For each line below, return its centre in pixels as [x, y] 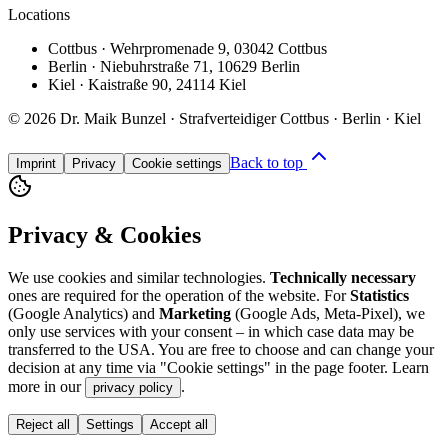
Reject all [43, 424]
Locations [39, 14]
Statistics [379, 295]
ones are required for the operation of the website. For [179, 295]
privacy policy [133, 387]
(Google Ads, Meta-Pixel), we [328, 313]
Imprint [36, 163]
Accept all [179, 424]
